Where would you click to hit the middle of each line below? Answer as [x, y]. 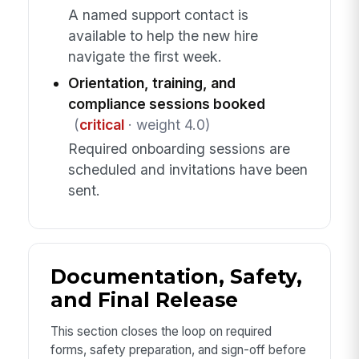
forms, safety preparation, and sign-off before [178, 349]
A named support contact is [158, 14]
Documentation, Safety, [176, 276]
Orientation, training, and [151, 83]
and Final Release [144, 299]
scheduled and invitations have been [188, 170]
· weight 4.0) [167, 124]
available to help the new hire [163, 35]
